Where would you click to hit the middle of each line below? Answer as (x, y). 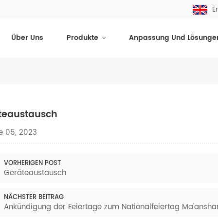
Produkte (83, 38)
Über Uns (27, 38)
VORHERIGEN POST (32, 163)
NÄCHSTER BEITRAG (34, 198)
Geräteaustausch (35, 173)
